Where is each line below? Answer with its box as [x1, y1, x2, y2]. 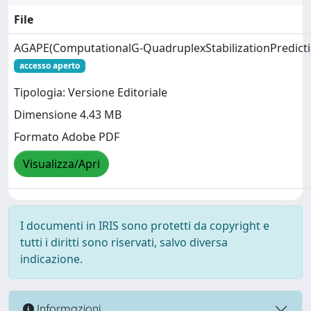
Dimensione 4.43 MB [14, 107, 121, 123]
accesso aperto [19, 59, 80, 72]
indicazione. [20, 251, 83, 267]
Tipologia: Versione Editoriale [14, 85, 167, 101]
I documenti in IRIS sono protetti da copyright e [20, 217, 269, 233]
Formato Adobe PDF [14, 129, 119, 145]
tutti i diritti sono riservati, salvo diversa [20, 234, 228, 250]
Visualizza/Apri [23, 156, 100, 172]
